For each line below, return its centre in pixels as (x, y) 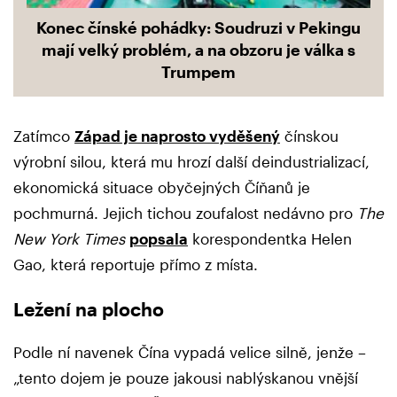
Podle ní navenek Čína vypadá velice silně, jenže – (190, 352)
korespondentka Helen (270, 238)
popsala (159, 238)
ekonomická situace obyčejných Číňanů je (162, 187)
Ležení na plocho (89, 309)
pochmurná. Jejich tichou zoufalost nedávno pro (185, 212)
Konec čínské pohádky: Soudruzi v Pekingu (198, 27)
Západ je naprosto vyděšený (177, 135)
